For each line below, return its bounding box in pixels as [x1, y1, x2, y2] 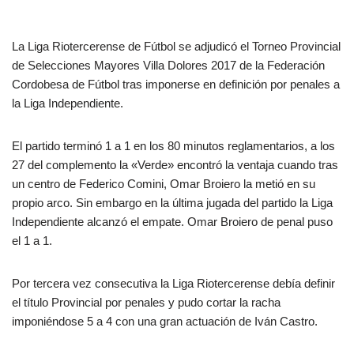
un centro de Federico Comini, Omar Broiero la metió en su [12, 177, 315, 190]
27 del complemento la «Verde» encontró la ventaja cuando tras [12, 158, 338, 171]
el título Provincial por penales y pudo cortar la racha [12, 296, 281, 309]
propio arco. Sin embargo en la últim [12, 196, 197, 209]
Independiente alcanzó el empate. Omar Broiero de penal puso [12, 215, 333, 228]
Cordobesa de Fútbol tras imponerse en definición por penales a [12, 77, 340, 91]
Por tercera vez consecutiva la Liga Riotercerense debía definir [12, 277, 335, 290]
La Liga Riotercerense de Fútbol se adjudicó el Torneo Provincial [12, 40, 341, 53]
